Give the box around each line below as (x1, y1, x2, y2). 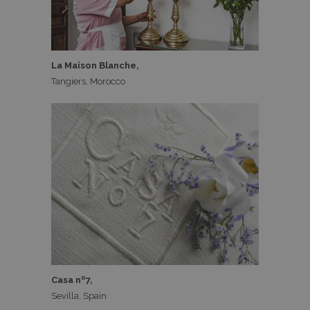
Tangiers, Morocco (51, 76, 125, 87)
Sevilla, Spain (51, 290, 107, 301)
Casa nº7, (51, 274, 93, 285)
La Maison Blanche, (51, 60, 139, 71)
